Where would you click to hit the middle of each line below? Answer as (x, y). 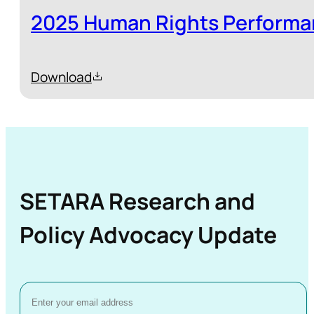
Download (61, 77)
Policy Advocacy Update (148, 235)
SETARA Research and (137, 202)
